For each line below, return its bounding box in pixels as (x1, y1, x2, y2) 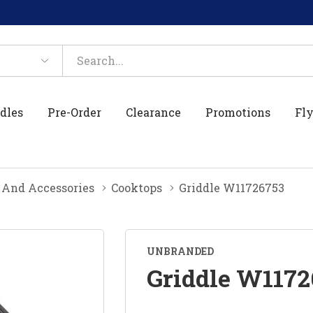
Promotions (205, 104, 271, 119)
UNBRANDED (147, 244, 214, 258)
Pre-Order (48, 104, 102, 119)
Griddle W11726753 (179, 180, 284, 195)
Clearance (126, 104, 182, 119)
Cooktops (111, 180, 162, 195)
